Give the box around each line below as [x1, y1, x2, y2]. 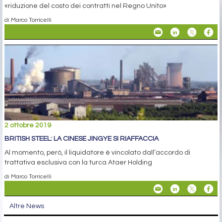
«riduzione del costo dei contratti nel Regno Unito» [4, 2, 166, 10]
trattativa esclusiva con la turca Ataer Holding [4, 159, 152, 166]
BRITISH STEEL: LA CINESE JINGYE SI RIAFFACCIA [4, 135, 159, 142]
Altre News [9, 202, 44, 210]
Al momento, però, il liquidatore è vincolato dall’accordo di [4, 149, 190, 156]
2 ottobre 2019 [4, 121, 51, 129]
